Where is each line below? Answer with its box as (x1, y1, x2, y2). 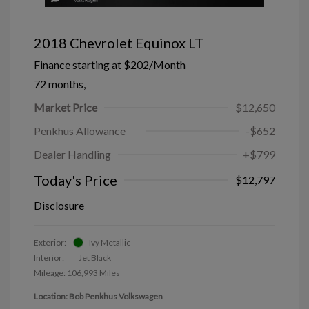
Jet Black (79, 252, 111, 263)
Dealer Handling (34, 147, 111, 161)
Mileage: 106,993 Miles (34, 267, 120, 278)
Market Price (34, 100, 97, 114)
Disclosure (34, 198, 84, 212)
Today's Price (34, 171, 117, 188)
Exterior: (34, 237, 66, 248)
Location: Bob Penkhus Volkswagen (34, 290, 163, 301)
